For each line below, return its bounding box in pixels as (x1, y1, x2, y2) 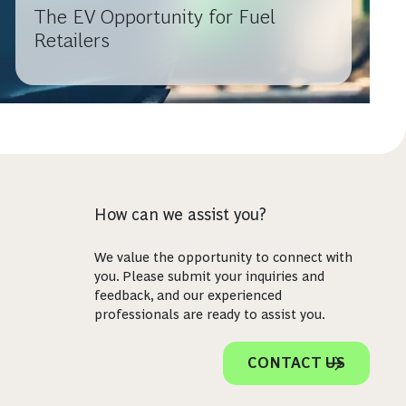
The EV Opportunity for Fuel (34, 5, 276, 28)
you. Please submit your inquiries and (93, 267, 324, 284)
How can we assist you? (93, 205, 266, 224)
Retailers (34, 28, 111, 52)
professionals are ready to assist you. (93, 305, 325, 322)
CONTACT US (246, 354, 345, 371)
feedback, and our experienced (93, 286, 282, 303)
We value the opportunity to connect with (93, 248, 353, 265)
